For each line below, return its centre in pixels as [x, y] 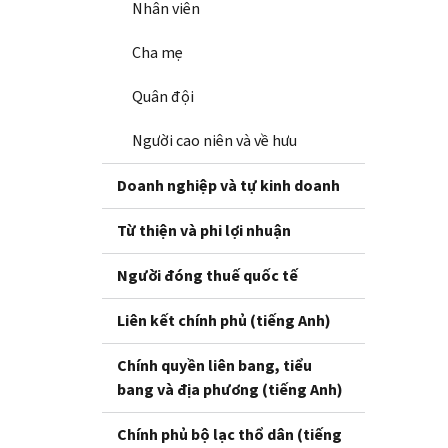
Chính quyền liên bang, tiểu [214, 365]
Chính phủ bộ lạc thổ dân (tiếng [229, 434]
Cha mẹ [157, 52]
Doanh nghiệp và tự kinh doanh [228, 185]
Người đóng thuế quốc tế [207, 275]
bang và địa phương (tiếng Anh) [230, 389]
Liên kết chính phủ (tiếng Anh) [224, 320]
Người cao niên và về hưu [214, 140]
